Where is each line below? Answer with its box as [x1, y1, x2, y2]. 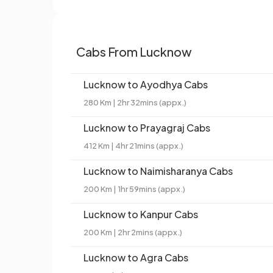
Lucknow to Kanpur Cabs [83, 208, 198, 221]
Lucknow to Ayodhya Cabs [83, 78, 208, 91]
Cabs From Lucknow [76, 44, 192, 60]
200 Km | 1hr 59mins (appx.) [83, 184, 185, 194]
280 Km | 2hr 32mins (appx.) [83, 97, 186, 108]
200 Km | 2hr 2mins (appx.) [83, 227, 182, 238]
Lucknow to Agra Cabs [83, 251, 188, 264]
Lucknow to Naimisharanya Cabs [83, 165, 233, 178]
